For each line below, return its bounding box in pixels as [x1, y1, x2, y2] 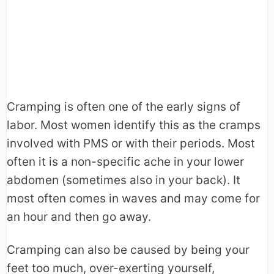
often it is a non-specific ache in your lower [7, 155, 244, 169]
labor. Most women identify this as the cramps [7, 118, 261, 133]
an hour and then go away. [7, 210, 151, 224]
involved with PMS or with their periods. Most [7, 136, 255, 151]
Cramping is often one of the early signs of [7, 100, 240, 114]
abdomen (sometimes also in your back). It [7, 173, 240, 188]
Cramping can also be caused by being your [7, 243, 250, 257]
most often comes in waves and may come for [7, 191, 260, 206]
